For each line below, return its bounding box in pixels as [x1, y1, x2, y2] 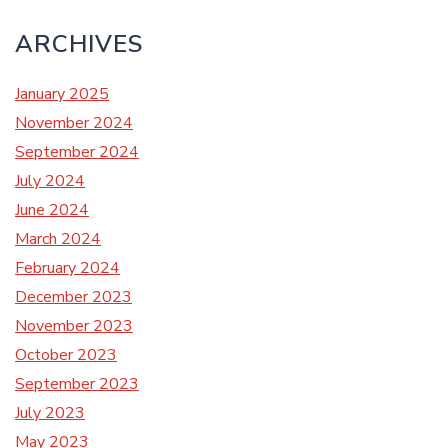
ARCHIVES [15, 28, 143, 60]
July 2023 [15, 402, 85, 424]
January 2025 [15, 83, 109, 105]
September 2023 [15, 373, 139, 395]
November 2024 [15, 112, 133, 134]
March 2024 [15, 228, 101, 250]
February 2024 [15, 257, 120, 279]
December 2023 [15, 286, 132, 308]
